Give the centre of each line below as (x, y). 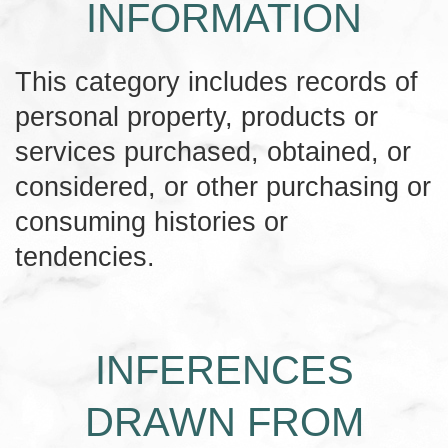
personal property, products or (196, 116)
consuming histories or (151, 221)
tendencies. (85, 256)
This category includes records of (216, 81)
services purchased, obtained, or (213, 151)
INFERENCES (224, 369)
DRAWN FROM (224, 421)
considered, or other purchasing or (223, 186)
